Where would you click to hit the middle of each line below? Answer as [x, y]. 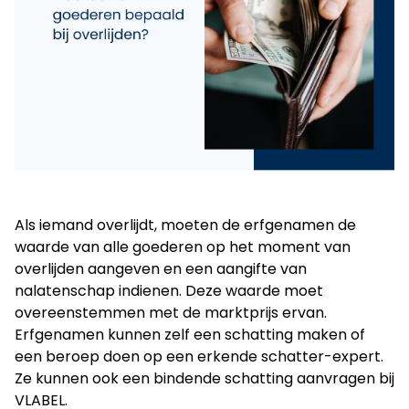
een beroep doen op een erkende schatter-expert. [199, 357]
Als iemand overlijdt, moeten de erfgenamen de [185, 225]
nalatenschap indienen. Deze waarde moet [169, 291]
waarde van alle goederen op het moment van [183, 247]
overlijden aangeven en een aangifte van [161, 269]
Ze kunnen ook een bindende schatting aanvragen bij [204, 378]
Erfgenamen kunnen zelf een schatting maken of [190, 335]
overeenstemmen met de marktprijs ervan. [171, 313]
